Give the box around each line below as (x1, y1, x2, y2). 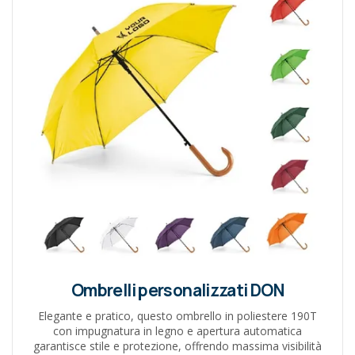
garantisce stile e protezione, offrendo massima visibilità (33, 338, 322, 353)
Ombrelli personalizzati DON (71, 278, 284, 301)
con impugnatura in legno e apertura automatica (53, 323, 302, 338)
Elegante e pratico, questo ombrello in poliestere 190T (38, 307, 317, 323)
